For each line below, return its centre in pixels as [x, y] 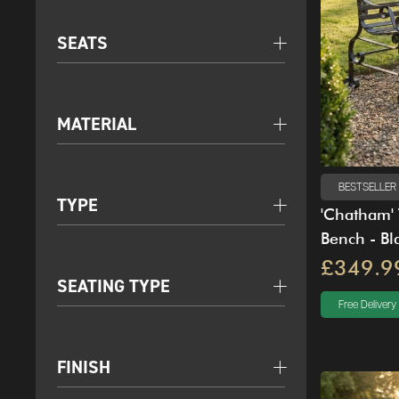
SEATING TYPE [114, 286]
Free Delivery [367, 305]
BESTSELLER [367, 187]
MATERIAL [97, 124]
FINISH [84, 367]
